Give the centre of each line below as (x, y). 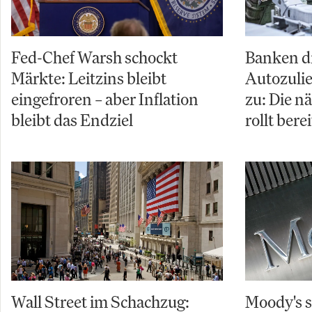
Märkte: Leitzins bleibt (89, 78)
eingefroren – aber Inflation (105, 99)
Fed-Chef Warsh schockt (94, 57)
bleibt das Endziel (72, 120)
